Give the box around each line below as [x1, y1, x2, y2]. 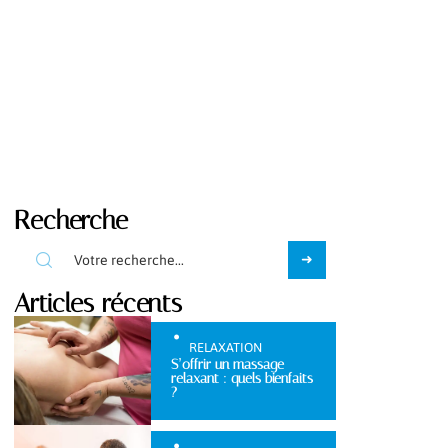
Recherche [14, 205, 128, 235]
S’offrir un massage [170, 355, 284, 373]
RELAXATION [188, 339, 262, 355]
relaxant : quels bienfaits [170, 369, 313, 387]
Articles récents [14, 288, 182, 318]
